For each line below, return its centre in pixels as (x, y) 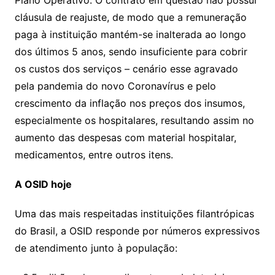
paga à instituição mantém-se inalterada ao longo (130, 35)
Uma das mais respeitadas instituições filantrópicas (134, 214)
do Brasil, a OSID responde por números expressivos (137, 231)
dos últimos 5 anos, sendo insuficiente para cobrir (131, 52)
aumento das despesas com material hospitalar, (125, 138)
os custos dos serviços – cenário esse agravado (126, 69)
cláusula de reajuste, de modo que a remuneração (130, 17)
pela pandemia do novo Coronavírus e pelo (115, 86)
